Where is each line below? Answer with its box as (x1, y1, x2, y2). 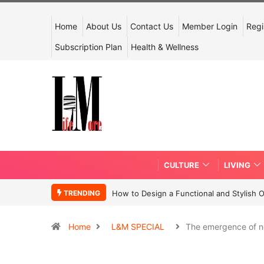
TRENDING (62, 188, 100, 197)
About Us (86, 21, 121, 31)
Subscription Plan (55, 42, 122, 52)
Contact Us (130, 21, 173, 31)
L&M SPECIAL (111, 221, 164, 232)
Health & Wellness (131, 42, 199, 52)
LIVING (224, 160, 250, 170)
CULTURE (164, 160, 199, 170)
